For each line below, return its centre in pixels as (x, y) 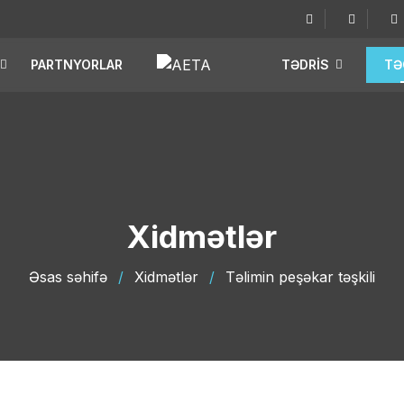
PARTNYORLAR (77, 64)
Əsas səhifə (68, 277)
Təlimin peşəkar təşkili (300, 277)
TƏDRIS (305, 64)
